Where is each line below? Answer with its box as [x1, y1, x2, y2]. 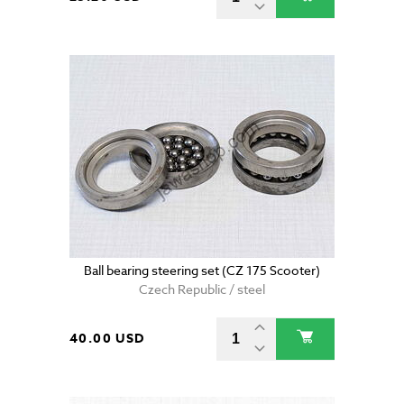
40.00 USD [69, 329, 145, 349]
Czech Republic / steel [139, 280, 265, 298]
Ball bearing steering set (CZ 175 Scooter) [84, 262, 320, 280]
